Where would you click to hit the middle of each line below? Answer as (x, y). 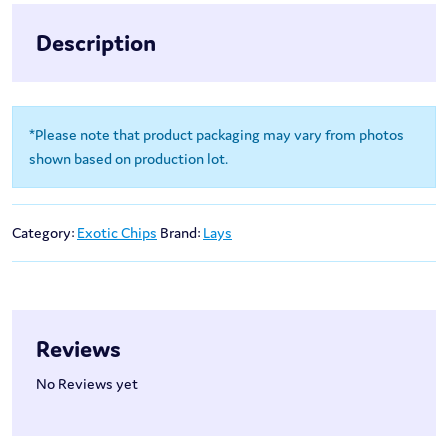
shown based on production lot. (128, 159)
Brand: (181, 233)
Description (96, 43)
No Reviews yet (87, 384)
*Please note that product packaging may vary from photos (216, 135)
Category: (44, 233)
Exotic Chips (117, 233)
